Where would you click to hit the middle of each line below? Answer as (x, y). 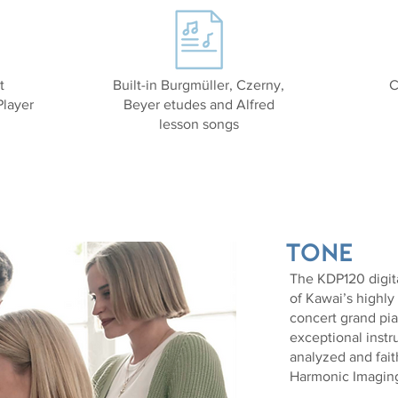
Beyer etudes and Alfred (199, 104)
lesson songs (199, 124)
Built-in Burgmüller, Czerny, (199, 85)
